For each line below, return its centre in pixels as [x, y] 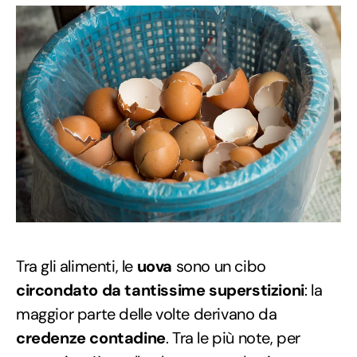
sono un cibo [219, 267]
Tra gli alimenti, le [76, 267]
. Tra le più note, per [233, 338]
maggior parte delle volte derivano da [147, 314]
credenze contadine [91, 338]
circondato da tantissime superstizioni [160, 290]
